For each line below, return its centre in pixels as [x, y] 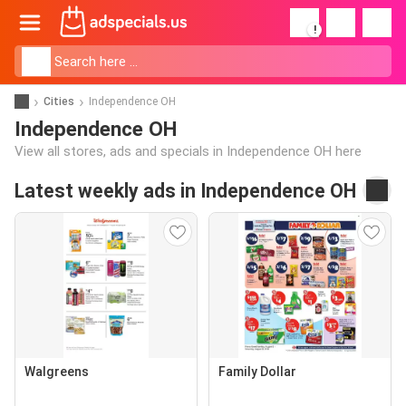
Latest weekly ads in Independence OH [185, 190]
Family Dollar [257, 372]
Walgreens [57, 372]
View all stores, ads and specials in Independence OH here [188, 151]
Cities [59, 101]
